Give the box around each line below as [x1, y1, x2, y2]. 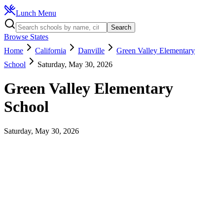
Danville [78, 46, 105, 55]
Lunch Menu [16, 9, 56, 17]
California [35, 46, 66, 55]
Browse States [4, 33, 48, 41]
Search [111, 24, 131, 31]
